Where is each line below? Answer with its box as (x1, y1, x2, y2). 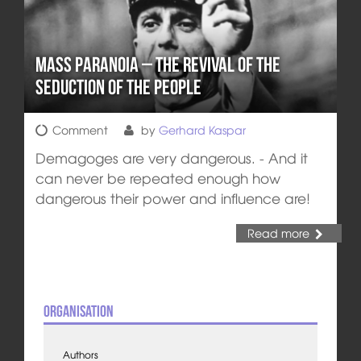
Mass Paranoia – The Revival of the (35, 52, 280, 76)
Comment (52, 122, 108, 139)
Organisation (43, 302, 114, 321)
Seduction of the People (35, 75, 201, 98)
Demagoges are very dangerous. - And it (35, 147, 308, 168)
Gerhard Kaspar (158, 122, 246, 139)
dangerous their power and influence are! (35, 188, 310, 209)
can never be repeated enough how (35, 168, 280, 189)
